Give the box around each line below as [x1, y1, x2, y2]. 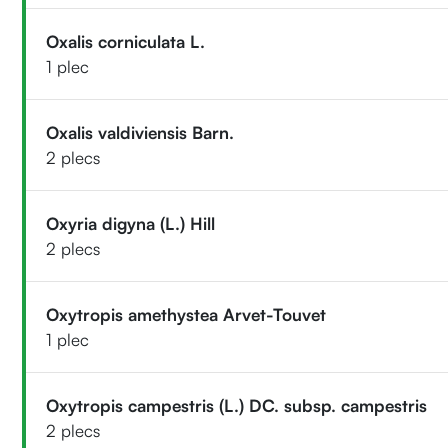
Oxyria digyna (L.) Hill [46, 212, 216, 234]
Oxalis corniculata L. [46, 30, 206, 52]
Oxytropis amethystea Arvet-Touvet [46, 303, 327, 325]
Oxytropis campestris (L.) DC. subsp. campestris [46, 394, 428, 416]
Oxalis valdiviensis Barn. [46, 121, 235, 143]
